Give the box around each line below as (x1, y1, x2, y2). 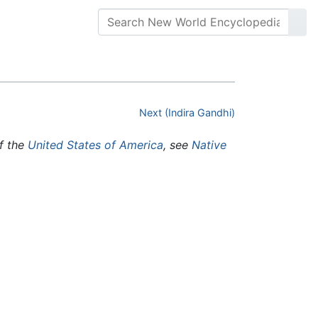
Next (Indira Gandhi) (139, 106, 235, 119)
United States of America (28, 138, 163, 153)
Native (192, 138, 226, 153)
